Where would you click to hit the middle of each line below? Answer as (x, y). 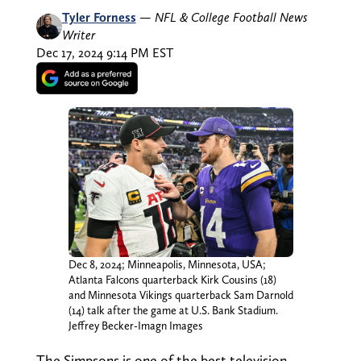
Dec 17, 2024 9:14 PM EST (104, 52)
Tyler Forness (99, 17)
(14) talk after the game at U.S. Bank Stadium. (173, 310)
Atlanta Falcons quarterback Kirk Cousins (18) (172, 279)
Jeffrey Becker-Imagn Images (135, 325)
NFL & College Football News (231, 17)
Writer (78, 35)
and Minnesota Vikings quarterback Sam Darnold (180, 295)
